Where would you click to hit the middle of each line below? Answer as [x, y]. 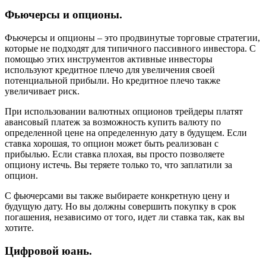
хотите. [19, 227]
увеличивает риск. [42, 91]
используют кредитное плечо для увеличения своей [110, 69]
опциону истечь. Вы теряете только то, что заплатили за [118, 164]
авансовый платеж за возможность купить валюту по [113, 122]
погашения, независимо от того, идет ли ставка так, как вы [125, 217]
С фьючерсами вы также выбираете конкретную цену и [117, 195]
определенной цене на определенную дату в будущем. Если [126, 132]
